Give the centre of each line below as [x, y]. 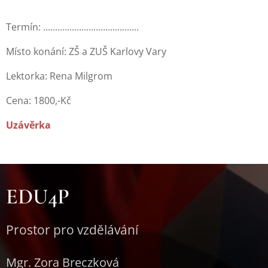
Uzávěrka [30, 125]
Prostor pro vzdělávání [74, 230]
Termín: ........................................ [72, 27]
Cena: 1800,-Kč [39, 101]
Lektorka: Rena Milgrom [59, 76]
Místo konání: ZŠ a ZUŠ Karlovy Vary [86, 52]
